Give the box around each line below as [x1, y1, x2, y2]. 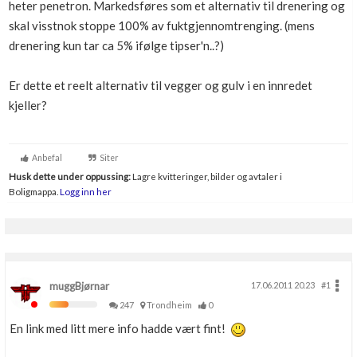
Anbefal [29, 153, 62, 163]
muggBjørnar [49, 280, 109, 292]
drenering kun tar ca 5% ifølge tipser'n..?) [9, 38, 224, 53]
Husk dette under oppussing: [9, 171, 131, 182]
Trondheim [145, 300, 197, 310]
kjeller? [9, 98, 47, 112]
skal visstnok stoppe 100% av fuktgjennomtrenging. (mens [9, 18, 315, 33]
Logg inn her [58, 186, 112, 197]
